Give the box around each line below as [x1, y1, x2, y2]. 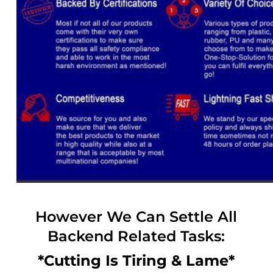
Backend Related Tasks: [48, 227, 225, 245]
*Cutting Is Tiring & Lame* [38, 251, 235, 269]
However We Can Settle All [35, 207, 238, 225]
